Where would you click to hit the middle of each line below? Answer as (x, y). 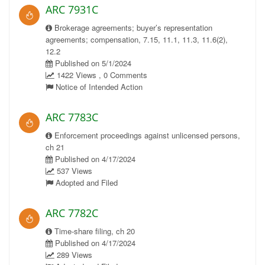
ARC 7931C (72, 9)
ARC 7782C (72, 213)
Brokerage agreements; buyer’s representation (132, 28)
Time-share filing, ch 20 (93, 231)
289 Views (73, 255)
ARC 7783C (72, 117)
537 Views (73, 171)
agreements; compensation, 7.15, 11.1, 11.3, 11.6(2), (137, 39)
